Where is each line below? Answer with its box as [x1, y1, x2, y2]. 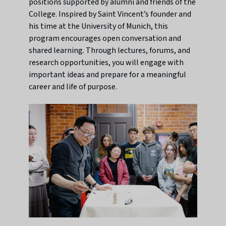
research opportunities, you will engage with [29, 56, 184, 68]
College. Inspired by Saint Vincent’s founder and [29, 8, 192, 20]
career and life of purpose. [29, 81, 118, 92]
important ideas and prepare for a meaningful [29, 69, 187, 80]
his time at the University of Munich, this [29, 20, 168, 32]
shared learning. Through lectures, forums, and [29, 44, 191, 56]
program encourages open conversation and [29, 32, 182, 44]
